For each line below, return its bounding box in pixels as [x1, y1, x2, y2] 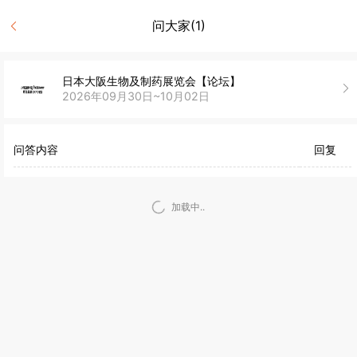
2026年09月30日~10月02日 [61, 88, 210, 103]
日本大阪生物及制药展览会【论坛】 [61, 73, 241, 88]
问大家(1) [151, 18, 206, 33]
